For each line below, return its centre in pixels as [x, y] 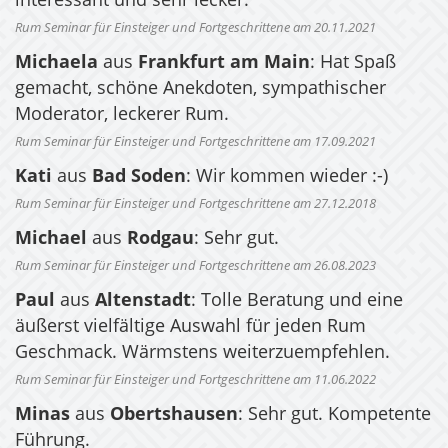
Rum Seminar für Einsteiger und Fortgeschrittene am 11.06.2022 [195, 381]
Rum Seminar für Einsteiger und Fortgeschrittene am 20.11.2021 [195, 29]
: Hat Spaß [353, 63]
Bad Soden [139, 177]
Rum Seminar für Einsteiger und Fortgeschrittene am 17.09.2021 [195, 143]
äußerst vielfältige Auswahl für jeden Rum [190, 327]
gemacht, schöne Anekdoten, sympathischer [200, 89]
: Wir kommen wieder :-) [287, 177]
